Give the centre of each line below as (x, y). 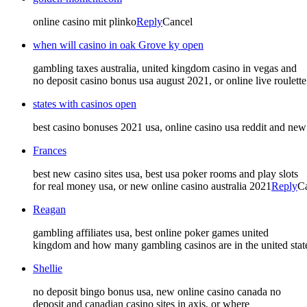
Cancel (177, 21)
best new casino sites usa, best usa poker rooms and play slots (165, 173)
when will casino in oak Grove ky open (118, 45)
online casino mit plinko (85, 21)
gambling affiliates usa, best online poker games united (151, 232)
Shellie (48, 268)
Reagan (49, 209)
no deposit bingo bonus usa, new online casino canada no (157, 291)
